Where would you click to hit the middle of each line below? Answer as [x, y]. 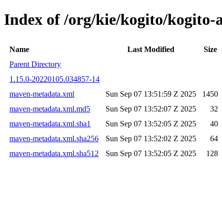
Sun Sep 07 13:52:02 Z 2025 [151, 138]
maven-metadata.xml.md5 [50, 109]
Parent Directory [35, 64]
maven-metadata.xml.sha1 [50, 123]
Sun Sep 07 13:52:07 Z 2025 [151, 109]
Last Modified [151, 49]
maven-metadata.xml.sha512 [54, 153]
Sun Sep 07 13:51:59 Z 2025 [151, 94]
